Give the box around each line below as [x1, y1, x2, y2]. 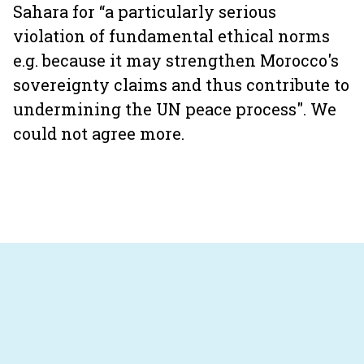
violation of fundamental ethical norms [13, 25, 330, 46]
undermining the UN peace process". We [13, 98, 336, 119]
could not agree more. [13, 123, 184, 144]
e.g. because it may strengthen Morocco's [13, 50, 339, 71]
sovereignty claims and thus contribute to [13, 74, 349, 95]
